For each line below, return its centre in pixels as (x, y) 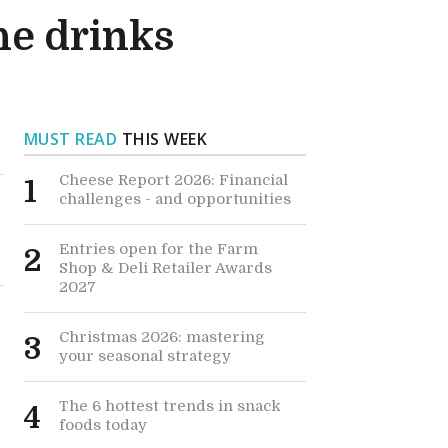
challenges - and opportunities (174, 199)
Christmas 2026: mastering (161, 337)
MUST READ (70, 139)
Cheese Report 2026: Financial (173, 180)
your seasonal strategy (144, 356)
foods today (102, 425)
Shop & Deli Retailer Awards (165, 268)
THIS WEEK (162, 139)
